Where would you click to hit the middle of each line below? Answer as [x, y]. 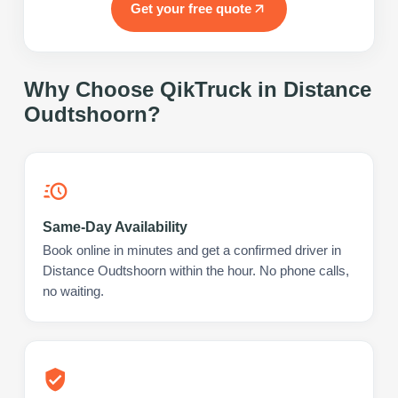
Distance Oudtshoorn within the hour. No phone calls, [196, 271]
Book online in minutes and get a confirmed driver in [192, 250]
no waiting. [73, 291]
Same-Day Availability [115, 227]
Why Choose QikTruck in [154, 89]
